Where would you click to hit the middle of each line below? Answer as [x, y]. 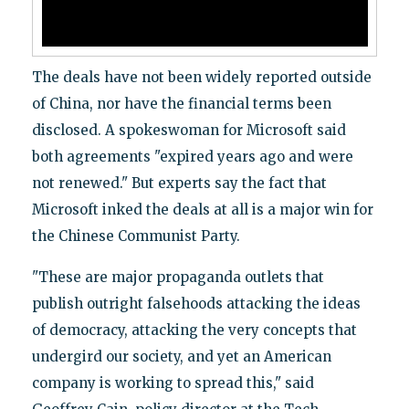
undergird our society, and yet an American [181, 357]
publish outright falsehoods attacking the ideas [196, 304]
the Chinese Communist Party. [136, 236]
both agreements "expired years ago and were [192, 157]
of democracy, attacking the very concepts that [194, 330]
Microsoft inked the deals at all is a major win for [202, 210]
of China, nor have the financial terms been [181, 104]
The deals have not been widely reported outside [201, 78]
